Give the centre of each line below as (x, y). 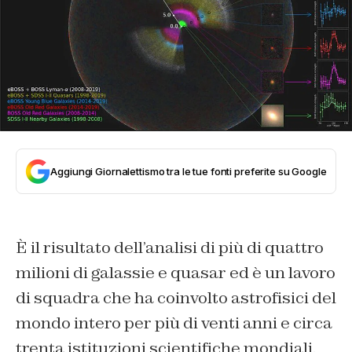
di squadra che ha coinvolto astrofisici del (176, 297)
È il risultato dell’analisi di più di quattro (170, 247)
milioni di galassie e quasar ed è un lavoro (176, 272)
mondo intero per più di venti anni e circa (174, 323)
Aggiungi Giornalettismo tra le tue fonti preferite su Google (189, 171)
